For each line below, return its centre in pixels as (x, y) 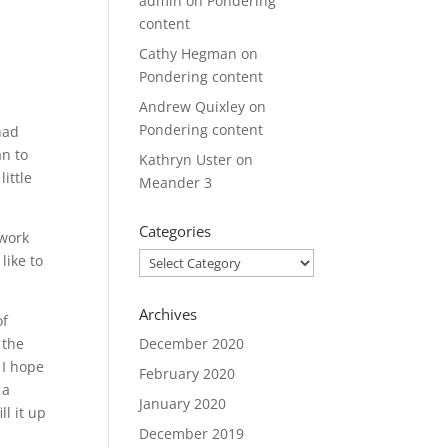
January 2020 (183, 403)
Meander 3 (176, 182)
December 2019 (192, 433)
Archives (168, 314)
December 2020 (192, 343)
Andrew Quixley (192, 106)
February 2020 (187, 373)
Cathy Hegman (188, 53)
